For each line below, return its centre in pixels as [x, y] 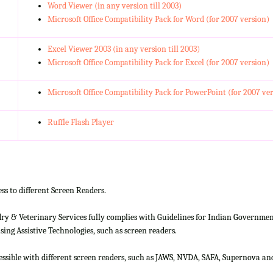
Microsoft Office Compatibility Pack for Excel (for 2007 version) [158, 62]
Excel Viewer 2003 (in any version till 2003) [123, 49]
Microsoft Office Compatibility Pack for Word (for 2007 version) [158, 19]
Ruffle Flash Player [80, 122]
